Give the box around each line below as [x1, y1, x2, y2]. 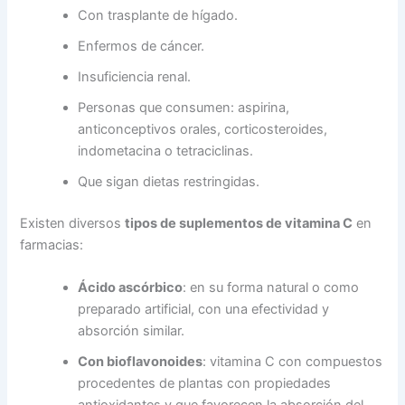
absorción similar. [78, 322, 185, 339]
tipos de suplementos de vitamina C [125, 214, 353, 231]
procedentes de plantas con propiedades [78, 374, 332, 391]
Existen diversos [20, 214, 126, 231]
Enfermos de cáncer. [78, 37, 205, 54]
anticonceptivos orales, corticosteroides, [78, 120, 328, 137]
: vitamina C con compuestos [202, 353, 383, 370]
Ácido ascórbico [78, 278, 184, 296]
